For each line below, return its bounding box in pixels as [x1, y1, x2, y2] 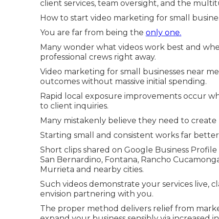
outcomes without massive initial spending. [40, 77, 207, 86]
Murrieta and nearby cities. [40, 165, 144, 174]
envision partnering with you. [40, 189, 153, 198]
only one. [146, 28, 181, 37]
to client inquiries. [40, 101, 109, 110]
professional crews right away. [40, 52, 156, 62]
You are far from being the [40, 28, 146, 37]
